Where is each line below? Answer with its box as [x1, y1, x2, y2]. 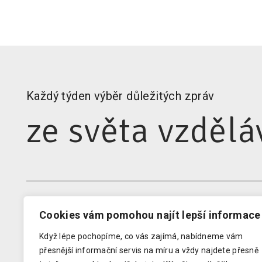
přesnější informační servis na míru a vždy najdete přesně [39, 246, 258, 255]
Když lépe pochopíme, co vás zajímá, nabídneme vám [39, 232, 243, 241]
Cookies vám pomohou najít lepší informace [39, 209, 261, 221]
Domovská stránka [26, 239, 102, 251]
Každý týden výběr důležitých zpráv [26, 89, 215, 104]
